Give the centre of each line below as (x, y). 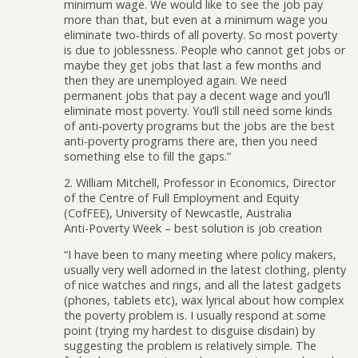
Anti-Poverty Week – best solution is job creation (193, 228)
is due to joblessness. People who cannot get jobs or (205, 50)
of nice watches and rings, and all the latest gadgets (203, 285)
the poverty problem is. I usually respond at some (195, 316)
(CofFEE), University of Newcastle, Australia (178, 213)
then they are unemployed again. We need (175, 80)
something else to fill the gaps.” (147, 156)
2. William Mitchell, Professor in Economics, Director (200, 182)
